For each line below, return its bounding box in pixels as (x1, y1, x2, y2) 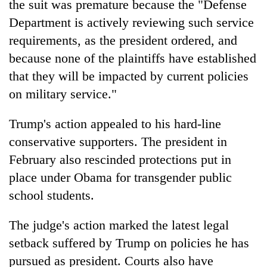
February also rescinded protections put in (9, 151, 231, 167)
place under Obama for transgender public (9, 169, 232, 185)
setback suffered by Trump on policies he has (9, 235, 249, 250)
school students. (9, 187, 94, 203)
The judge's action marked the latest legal (9, 217, 229, 232)
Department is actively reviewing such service (9, 14, 254, 30)
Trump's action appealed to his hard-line (9, 116, 221, 131)
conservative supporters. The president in (9, 133, 227, 149)
